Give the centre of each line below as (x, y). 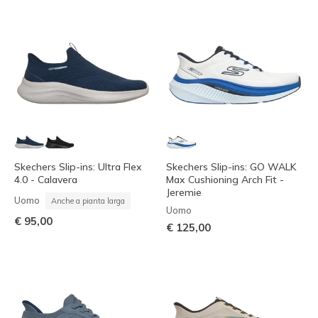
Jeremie (184, 192)
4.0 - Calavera (46, 179)
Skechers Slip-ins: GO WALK (231, 166)
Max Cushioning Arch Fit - (225, 179)
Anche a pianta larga (88, 201)
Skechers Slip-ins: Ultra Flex (78, 166)
